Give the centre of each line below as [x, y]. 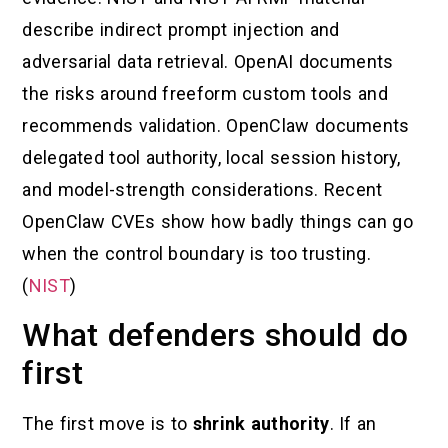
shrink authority [261, 424]
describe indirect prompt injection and [181, 29]
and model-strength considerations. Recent [202, 189]
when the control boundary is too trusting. [196, 253]
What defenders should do [215, 335]
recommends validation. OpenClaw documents [216, 125]
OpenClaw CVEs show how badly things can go [217, 221]
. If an [353, 424]
